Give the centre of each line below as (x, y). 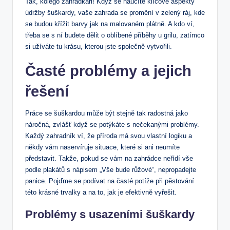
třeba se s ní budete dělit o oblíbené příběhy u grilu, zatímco (115, 35)
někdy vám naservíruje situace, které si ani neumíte (102, 147)
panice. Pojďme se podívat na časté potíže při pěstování (110, 181)
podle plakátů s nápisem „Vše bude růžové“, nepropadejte (111, 170)
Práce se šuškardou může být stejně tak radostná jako (107, 113)
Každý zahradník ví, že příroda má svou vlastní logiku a (109, 136)
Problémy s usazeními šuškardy (110, 215)
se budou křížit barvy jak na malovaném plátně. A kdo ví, (110, 24)
